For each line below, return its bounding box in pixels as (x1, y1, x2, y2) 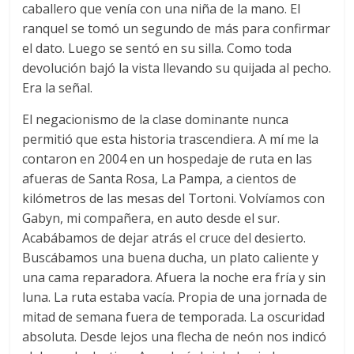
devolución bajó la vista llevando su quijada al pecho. (22, 58, 332, 77)
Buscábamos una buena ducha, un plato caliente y (22, 248, 319, 266)
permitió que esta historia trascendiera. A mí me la (22, 130, 319, 148)
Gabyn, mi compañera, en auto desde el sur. (22, 209, 281, 227)
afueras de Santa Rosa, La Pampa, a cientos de (22, 169, 297, 187)
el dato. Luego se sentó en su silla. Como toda (22, 39, 292, 57)
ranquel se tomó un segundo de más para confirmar (22, 19, 331, 37)
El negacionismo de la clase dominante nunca (22, 110, 289, 128)
